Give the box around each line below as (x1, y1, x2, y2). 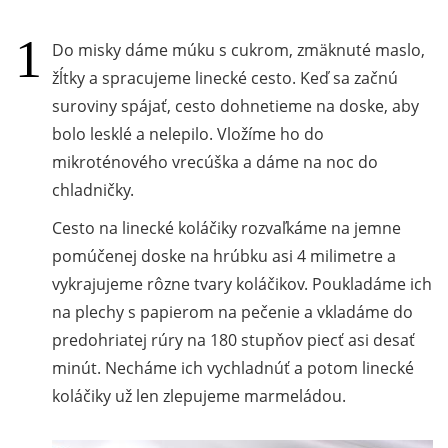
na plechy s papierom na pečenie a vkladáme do (52, 301, 413, 324)
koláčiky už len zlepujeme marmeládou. (52, 385, 346, 408)
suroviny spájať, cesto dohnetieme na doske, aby (52, 95, 419, 118)
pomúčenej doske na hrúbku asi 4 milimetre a (52, 245, 396, 268)
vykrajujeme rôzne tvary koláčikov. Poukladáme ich (52, 273, 432, 296)
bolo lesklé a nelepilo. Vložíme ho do (52, 123, 324, 146)
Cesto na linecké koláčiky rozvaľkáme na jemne (52, 217, 401, 240)
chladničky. (52, 179, 134, 202)
